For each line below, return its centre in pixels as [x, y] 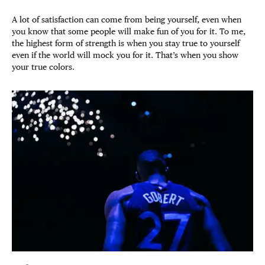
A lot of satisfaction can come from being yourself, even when [127, 20]
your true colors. [43, 67]
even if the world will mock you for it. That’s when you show [125, 55]
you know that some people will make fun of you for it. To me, [129, 32]
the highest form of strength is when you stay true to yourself [126, 43]
